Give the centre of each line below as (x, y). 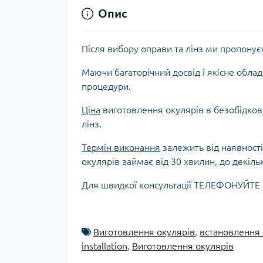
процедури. (106, 87)
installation (104, 246)
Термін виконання (121, 148)
